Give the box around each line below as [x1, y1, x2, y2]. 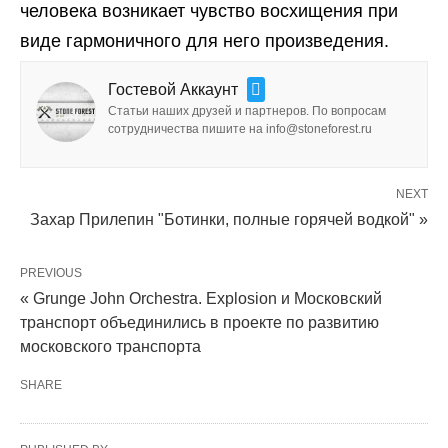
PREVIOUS [20, 266, 82, 281]
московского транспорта [20, 338, 201, 356]
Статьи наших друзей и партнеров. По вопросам [108, 104, 386, 119]
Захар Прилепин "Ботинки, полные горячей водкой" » [30, 211, 428, 229]
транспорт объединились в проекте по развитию [20, 314, 379, 332]
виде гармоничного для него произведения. [20, 31, 389, 52]
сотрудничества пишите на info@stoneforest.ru [108, 122, 372, 137]
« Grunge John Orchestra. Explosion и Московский [20, 290, 382, 308]
